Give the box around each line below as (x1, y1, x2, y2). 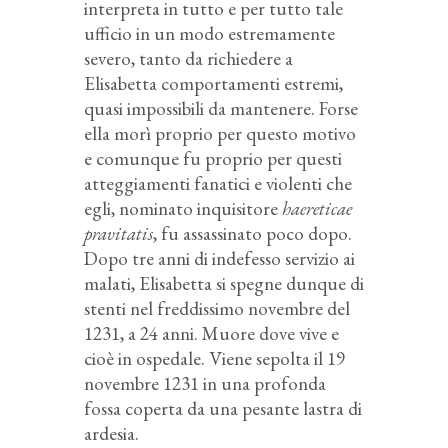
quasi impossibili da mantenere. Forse (84, 96, 358, 122)
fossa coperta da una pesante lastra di (84, 396, 362, 422)
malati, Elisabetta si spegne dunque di (84, 271, 364, 297)
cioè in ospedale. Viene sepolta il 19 (84, 346, 345, 372)
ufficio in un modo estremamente (84, 21, 335, 47)
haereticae (282, 196, 352, 222)
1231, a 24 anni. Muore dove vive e (84, 321, 339, 347)
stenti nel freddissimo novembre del (84, 296, 350, 322)
